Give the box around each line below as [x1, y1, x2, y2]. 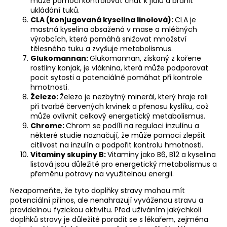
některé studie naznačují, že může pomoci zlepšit [30, 130, 205, 141]
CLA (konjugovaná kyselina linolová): [30, 15, 175, 25]
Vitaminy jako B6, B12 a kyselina [107, 149, 216, 160]
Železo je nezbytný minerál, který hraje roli [60, 92, 208, 102]
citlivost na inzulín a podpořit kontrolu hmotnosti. [30, 140, 203, 150]
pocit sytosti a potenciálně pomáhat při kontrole [30, 72, 202, 83]
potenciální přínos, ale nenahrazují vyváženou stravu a [10, 195, 203, 206]
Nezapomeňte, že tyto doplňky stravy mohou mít [10, 185, 185, 196]
